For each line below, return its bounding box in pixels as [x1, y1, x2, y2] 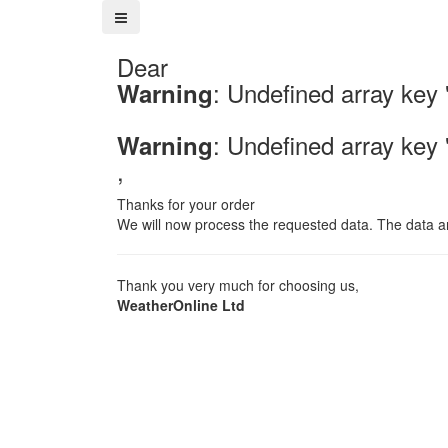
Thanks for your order [117, 194, 255, 214]
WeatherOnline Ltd [117, 295, 245, 315]
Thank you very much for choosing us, [117, 275, 359, 295]
